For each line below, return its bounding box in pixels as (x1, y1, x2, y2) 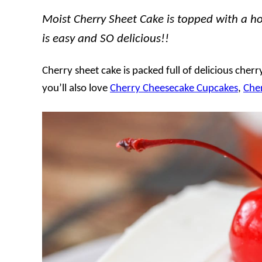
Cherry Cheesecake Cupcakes (110, 83, 238, 95)
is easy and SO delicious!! (42, 33, 169, 46)
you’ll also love (42, 83, 110, 95)
